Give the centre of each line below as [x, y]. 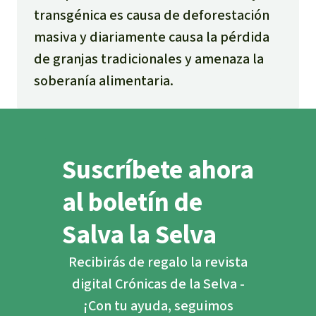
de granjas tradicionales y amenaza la [149, 59]
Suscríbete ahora [158, 170]
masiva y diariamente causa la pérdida [152, 37]
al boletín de [132, 202]
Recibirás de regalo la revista [158, 262]
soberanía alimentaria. [104, 80]
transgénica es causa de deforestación [152, 15]
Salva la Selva [139, 235]
